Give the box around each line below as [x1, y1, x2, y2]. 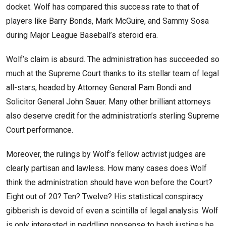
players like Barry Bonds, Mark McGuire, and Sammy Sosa [6, 16, 209, 26]
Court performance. [6, 125, 73, 135]
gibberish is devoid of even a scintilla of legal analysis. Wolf [6, 206, 218, 216]
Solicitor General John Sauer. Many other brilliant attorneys [6, 97, 211, 107]
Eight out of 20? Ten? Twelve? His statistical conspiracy [6, 192, 203, 202]
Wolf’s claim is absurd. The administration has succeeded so [6, 54, 219, 65]
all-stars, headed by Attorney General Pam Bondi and [6, 83, 191, 93]
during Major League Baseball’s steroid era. [6, 30, 158, 40]
